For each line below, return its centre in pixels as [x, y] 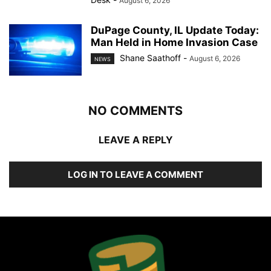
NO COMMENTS [135, 111]
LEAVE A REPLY [135, 140]
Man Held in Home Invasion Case [174, 43]
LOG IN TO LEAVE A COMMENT [135, 175]
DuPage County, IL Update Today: [175, 31]
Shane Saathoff [150, 58]
